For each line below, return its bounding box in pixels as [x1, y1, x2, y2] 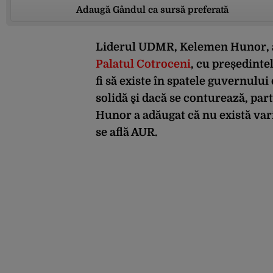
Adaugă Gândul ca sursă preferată [76, 4, 229, 16]
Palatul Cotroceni [96, 58, 191, 71]
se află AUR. [96, 126, 157, 139]
